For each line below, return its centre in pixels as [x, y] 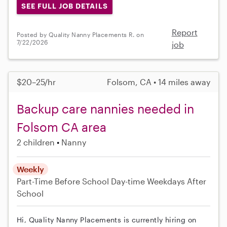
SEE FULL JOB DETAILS [64, 6]
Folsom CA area [62, 127]
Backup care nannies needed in [105, 108]
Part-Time [36, 181]
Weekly [30, 169]
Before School [82, 181]
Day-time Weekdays [148, 181]
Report [184, 32]
